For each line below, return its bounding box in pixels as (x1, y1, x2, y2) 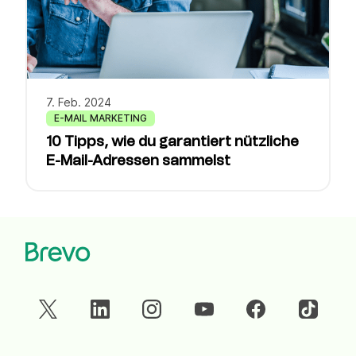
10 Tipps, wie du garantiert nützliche (46, 135, 299, 149)
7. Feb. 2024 (46, 95, 111, 109)
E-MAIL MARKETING (54, 112, 147, 124)
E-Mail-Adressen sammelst (46, 154, 231, 168)
